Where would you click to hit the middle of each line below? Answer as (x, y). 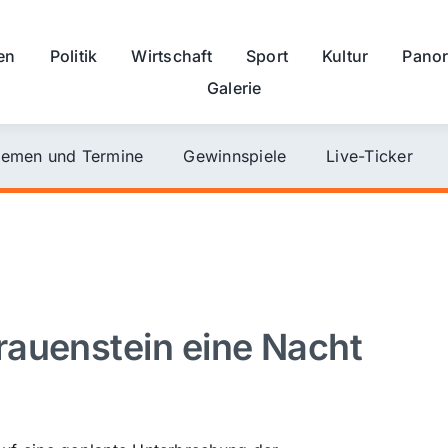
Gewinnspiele (235, 155)
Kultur (345, 55)
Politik (73, 55)
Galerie (234, 87)
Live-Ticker (369, 155)
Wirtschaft (171, 55)
